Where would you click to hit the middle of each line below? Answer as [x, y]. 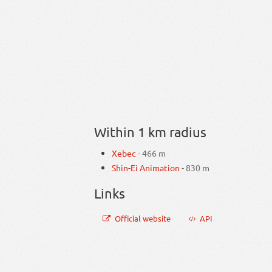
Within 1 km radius [150, 132]
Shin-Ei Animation [145, 168]
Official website [142, 218]
